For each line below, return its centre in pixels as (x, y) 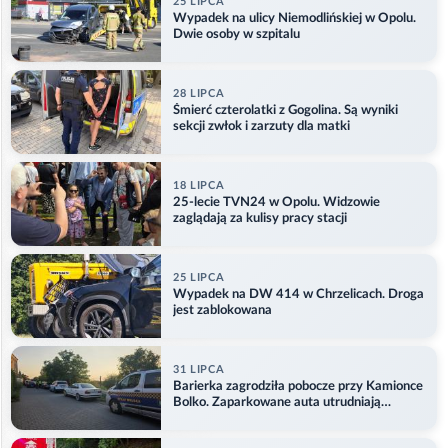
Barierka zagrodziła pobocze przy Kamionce (298, 387)
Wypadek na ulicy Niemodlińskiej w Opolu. (294, 19)
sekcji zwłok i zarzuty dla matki (261, 127)
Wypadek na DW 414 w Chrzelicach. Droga (298, 295)
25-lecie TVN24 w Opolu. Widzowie (276, 203)
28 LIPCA (199, 94)
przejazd (197, 419)
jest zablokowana (222, 311)
